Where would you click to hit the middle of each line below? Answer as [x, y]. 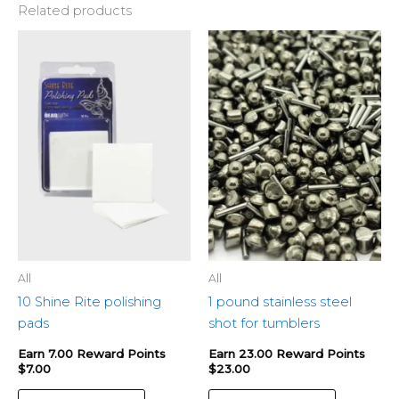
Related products [75, 11]
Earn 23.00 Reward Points [287, 354]
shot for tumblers [264, 323]
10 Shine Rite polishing [90, 301]
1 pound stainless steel [280, 301]
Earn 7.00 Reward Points [92, 354]
